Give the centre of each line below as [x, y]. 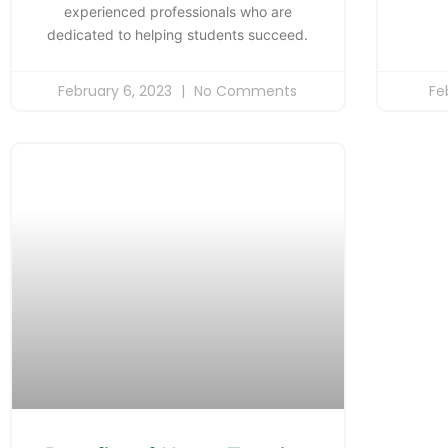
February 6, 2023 [117, 91]
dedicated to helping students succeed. [178, 35]
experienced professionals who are [177, 12]
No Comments [244, 91]
